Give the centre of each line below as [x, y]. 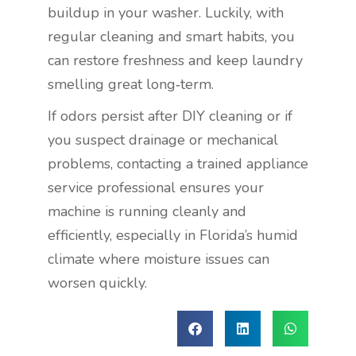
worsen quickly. [97, 283]
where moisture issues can [184, 259]
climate [71, 259]
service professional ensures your [156, 188]
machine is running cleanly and [147, 212]
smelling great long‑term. [131, 85]
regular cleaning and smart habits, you [171, 37]
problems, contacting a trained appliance [178, 164]
